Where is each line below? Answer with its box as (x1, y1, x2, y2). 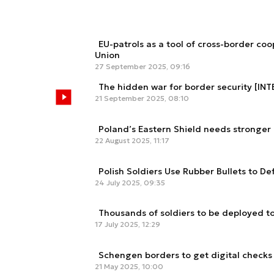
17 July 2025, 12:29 (95, 220, 160, 229)
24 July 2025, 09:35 (95, 177, 165, 187)
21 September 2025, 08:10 (95, 94, 189, 103)
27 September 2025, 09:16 (95, 62, 190, 72)
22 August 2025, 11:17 (95, 136, 169, 146)
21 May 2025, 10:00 (95, 261, 163, 271)
